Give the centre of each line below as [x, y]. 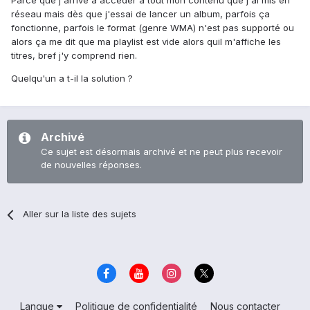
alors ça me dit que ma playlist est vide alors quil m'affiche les [146, 42]
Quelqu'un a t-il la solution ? [72, 79]
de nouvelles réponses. [91, 165]
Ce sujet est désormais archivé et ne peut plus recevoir [162, 152]
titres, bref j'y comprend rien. [74, 56]
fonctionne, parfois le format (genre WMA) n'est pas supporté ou [153, 28]
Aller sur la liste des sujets [80, 214]
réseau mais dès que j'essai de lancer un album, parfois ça [140, 14]
